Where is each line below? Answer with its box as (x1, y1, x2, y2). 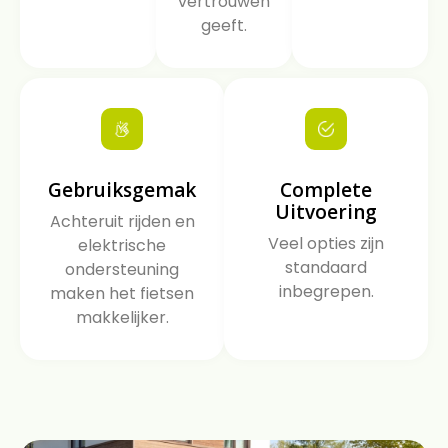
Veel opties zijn (268, 232, 384, 256)
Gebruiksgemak (48, 177, 196, 204)
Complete (280, 177, 372, 204)
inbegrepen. (278, 280, 374, 304)
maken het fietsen (50, 282, 194, 306)
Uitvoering (275, 199, 377, 226)
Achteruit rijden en (49, 210, 195, 234)
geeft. (201, 13, 247, 37)
